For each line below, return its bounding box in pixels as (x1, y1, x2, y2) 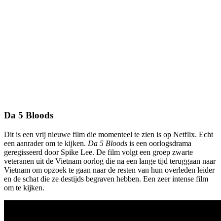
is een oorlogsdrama (127, 139, 191, 147)
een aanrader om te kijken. (4, 139, 88, 147)
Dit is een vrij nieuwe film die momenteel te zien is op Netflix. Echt (4, 130, 213, 139)
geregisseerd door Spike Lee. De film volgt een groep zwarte (4, 147, 193, 156)
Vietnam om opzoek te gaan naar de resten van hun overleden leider (4, 165, 215, 174)
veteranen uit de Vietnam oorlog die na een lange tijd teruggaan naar (4, 156, 216, 165)
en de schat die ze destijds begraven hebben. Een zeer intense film (4, 174, 208, 183)
